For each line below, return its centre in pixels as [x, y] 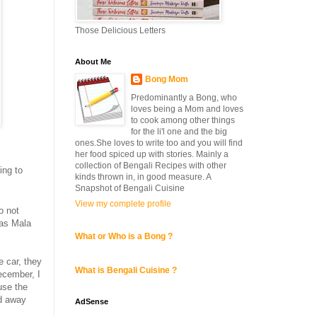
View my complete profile [123, 204]
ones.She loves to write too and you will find [159, 143]
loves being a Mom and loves [187, 109]
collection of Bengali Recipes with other [151, 166]
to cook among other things [183, 120]
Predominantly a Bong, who [184, 98]
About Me [93, 62]
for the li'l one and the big [179, 132]
